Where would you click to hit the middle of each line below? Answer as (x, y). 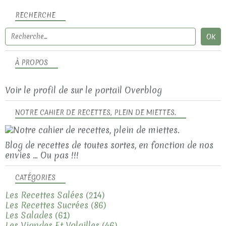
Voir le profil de (38, 90)
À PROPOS (32, 62)
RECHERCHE (35, 15)
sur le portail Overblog (116, 90)
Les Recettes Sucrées (47, 205)
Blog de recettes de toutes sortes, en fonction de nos (109, 145)
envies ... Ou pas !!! (42, 155)
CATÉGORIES (35, 177)
